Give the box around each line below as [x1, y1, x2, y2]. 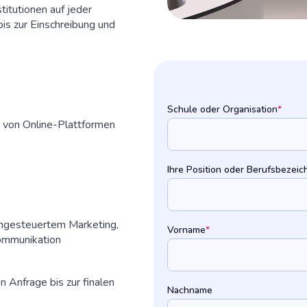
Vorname [167, 223, 206, 237]
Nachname [167, 284, 212, 297]
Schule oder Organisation [167, 103, 278, 116]
